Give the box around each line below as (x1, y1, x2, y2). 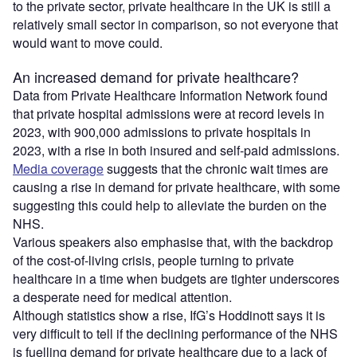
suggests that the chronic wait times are (104, 159, 328, 178)
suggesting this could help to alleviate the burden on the (13, 195, 327, 214)
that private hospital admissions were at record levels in (13, 104, 324, 123)
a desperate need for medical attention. (13, 287, 232, 306)
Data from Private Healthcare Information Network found (13, 85, 328, 104)
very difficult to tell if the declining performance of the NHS (13, 324, 338, 343)
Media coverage (13, 159, 104, 178)
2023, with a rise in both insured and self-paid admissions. (13, 140, 339, 159)
